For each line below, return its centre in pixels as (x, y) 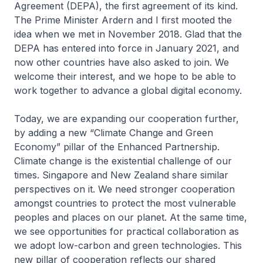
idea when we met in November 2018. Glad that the (128, 34)
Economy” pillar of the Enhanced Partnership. (117, 147)
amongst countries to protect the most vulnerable (125, 203)
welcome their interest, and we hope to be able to (125, 76)
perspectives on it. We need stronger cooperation (124, 189)
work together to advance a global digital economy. (128, 90)
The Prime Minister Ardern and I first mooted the (123, 20)
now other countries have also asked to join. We (122, 62)
